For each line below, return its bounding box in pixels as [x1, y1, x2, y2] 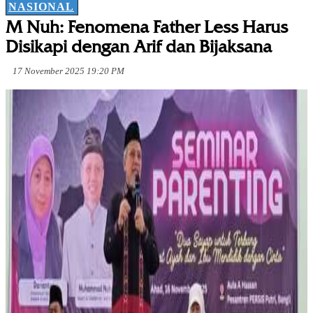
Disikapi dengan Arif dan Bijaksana [6, 36, 272, 57]
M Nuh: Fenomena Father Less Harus [6, 17, 288, 38]
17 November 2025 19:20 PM [13, 66, 124, 77]
